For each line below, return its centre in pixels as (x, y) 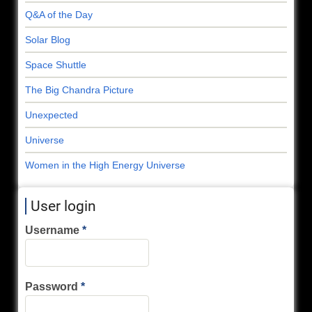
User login (63, 206)
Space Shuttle (56, 64)
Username (52, 230)
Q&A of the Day (59, 14)
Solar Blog (48, 39)
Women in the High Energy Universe (105, 165)
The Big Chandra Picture (79, 89)
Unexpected (52, 115)
